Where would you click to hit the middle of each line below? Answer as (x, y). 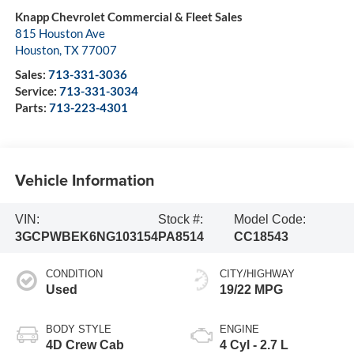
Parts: (32, 108)
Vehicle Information (85, 179)
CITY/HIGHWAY (257, 274)
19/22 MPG (251, 290)
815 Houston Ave (60, 34)
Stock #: (180, 219)
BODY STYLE (78, 330)
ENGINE (239, 330)
